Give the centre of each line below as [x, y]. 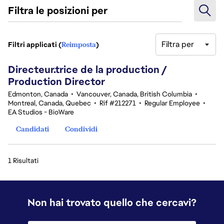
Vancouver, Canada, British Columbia [134, 94]
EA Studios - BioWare [41, 112]
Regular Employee [172, 103]
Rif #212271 [118, 103]
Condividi [81, 129]
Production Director [56, 81]
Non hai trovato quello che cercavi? [112, 202]
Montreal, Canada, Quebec [49, 103]
